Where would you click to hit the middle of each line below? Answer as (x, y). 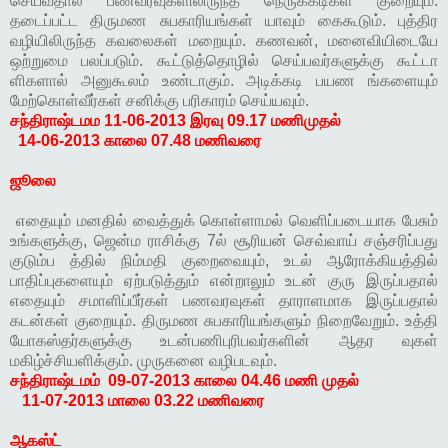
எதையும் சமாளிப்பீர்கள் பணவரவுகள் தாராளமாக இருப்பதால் (224, 301)
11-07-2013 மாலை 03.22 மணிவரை (141, 401)
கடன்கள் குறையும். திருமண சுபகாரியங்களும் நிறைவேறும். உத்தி (224, 321)
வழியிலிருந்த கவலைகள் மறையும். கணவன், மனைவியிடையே (224, 41)
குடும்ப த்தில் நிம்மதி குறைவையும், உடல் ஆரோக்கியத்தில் (224, 261)
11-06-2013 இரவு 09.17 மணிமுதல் (224, 121)
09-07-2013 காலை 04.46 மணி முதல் (231, 381)
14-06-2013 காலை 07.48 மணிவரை (139, 141)
